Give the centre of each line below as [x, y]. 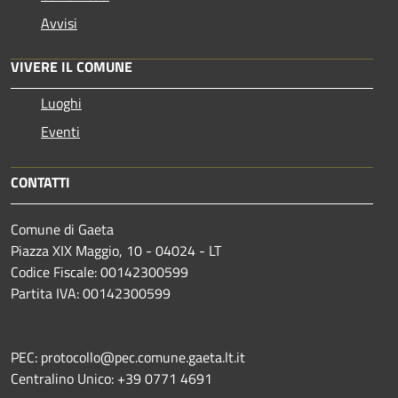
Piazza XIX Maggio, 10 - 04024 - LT [116, 251]
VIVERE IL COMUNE [72, 67]
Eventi [60, 132]
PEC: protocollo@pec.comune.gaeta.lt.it [130, 358]
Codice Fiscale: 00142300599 [99, 272]
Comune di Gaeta [62, 230]
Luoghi [61, 103]
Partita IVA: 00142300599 [91, 294]
